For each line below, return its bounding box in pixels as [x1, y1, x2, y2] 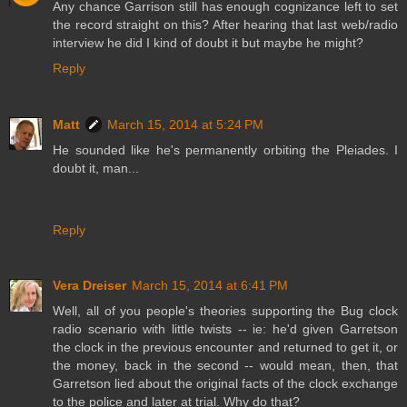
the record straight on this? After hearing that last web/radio [53, 16, 398, 32]
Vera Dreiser [53, 278, 126, 293]
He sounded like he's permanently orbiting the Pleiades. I [53, 142, 398, 157]
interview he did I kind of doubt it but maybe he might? [53, 35, 363, 50]
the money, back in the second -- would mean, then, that [53, 358, 398, 373]
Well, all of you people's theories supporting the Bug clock [53, 303, 398, 319]
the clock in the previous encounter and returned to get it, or [53, 340, 398, 355]
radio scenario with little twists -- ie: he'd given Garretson [53, 322, 398, 337]
